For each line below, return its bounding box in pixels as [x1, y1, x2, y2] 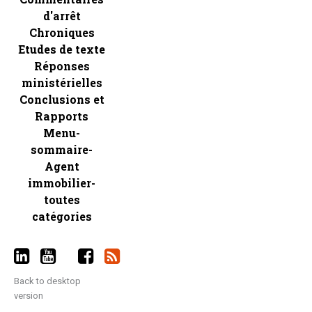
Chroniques [29, 24, 95, 40]
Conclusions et [19, 91, 104, 107]
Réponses [33, 58, 90, 73]
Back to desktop [14, 275, 81, 286]
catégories [31, 208, 92, 224]
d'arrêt [42, 8, 81, 23]
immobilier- [28, 175, 95, 190]
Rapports [35, 108, 88, 123]
